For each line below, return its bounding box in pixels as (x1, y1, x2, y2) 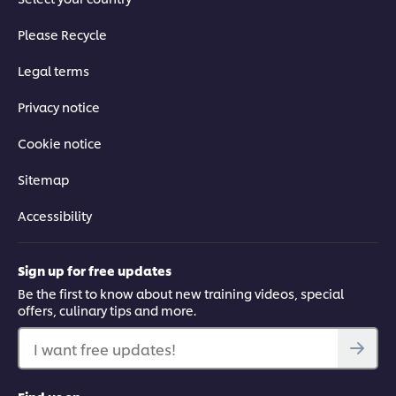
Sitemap (18, 171, 69, 188)
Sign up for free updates (18, 262, 171, 279)
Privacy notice (18, 98, 100, 116)
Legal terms (18, 62, 89, 80)
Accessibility (18, 207, 92, 225)
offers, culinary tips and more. (18, 301, 196, 319)
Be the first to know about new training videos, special (18, 285, 344, 302)
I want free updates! (34, 339, 176, 360)
